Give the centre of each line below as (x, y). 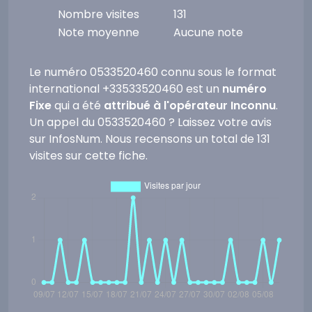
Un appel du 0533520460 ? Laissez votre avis (150, 122)
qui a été (78, 106)
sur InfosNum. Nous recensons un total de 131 (150, 139)
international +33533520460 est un (126, 89)
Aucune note (208, 32)
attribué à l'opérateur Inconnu (190, 106)
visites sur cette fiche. (88, 156)
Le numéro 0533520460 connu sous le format (153, 72)
